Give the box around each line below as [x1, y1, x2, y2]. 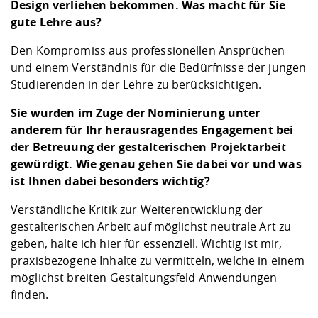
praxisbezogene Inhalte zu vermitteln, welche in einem [11, 252, 305, 268]
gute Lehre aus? [11, 13, 105, 30]
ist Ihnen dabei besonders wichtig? [11, 172, 210, 189]
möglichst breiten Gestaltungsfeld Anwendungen [11, 269, 278, 285]
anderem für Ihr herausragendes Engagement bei [11, 121, 294, 138]
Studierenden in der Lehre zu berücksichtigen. [11, 76, 262, 92]
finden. [11, 286, 48, 302]
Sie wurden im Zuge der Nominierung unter [11, 104, 261, 121]
